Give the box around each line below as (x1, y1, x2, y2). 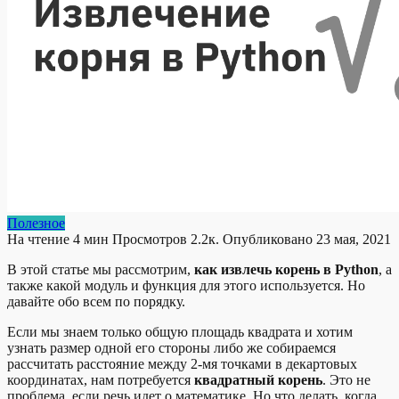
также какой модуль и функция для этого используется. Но (7, 277, 365, 293)
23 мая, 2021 (316, 231, 391, 247)
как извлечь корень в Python (194, 261, 379, 277)
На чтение (7, 231, 69, 247)
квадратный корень (194, 371, 322, 387)
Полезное (7, 215, 65, 231)
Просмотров (112, 231, 187, 247)
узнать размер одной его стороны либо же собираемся (7, 339, 336, 355)
